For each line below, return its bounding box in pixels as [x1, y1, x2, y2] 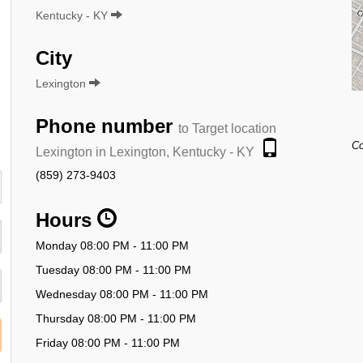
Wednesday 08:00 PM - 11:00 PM [36, 287, 208, 301]
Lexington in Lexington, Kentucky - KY [36, 144, 254, 159]
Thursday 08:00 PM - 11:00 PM [36, 311, 196, 325]
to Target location [178, 121, 276, 135]
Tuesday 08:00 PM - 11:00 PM [36, 263, 191, 276]
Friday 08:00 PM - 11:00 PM [36, 335, 180, 349]
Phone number [36, 114, 178, 137]
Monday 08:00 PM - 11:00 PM [36, 238, 189, 252]
